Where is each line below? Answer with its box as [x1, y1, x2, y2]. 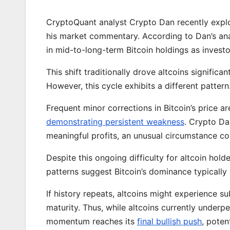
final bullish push [137, 216, 202, 226]
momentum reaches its [46, 216, 137, 226]
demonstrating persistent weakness [46, 116, 184, 127]
